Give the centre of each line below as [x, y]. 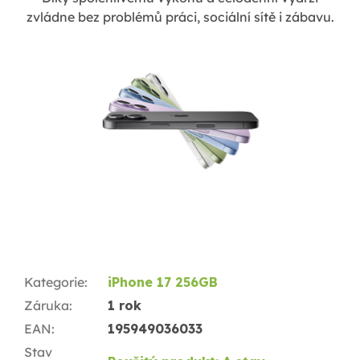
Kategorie [54, 282]
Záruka [47, 305]
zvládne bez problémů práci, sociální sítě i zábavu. [180, 17]
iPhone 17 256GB [163, 282]
